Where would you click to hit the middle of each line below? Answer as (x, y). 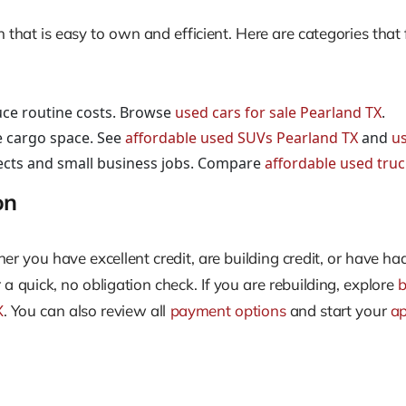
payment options (228, 310)
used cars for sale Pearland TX (278, 113)
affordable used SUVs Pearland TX (242, 138)
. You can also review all (87, 310)
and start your (338, 310)
